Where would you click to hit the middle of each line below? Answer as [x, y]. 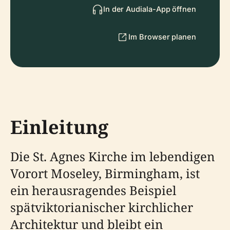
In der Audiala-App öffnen [149, 9]
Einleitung [59, 127]
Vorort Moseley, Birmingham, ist [105, 173]
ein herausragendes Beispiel [93, 190]
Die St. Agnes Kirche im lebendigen [112, 156]
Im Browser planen [162, 37]
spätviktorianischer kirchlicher [102, 207]
